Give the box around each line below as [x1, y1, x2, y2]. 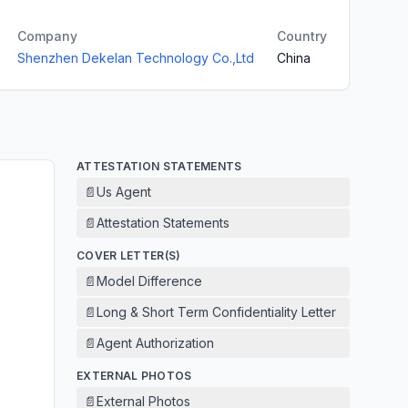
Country [277, 28, 327, 44]
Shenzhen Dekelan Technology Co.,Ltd [17, 50, 254, 66]
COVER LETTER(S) [76, 249, 181, 262]
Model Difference [97, 273, 202, 289]
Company [17, 28, 77, 44]
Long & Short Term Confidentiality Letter [97, 304, 336, 320]
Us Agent [97, 184, 151, 199]
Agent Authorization [97, 335, 214, 351]
